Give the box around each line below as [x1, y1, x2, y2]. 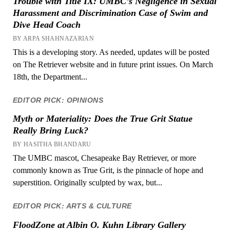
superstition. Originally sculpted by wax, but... [12, 178, 162, 187]
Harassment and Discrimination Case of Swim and [12, 8, 208, 18]
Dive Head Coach [12, 20, 81, 30]
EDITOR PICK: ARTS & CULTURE [12, 202, 132, 210]
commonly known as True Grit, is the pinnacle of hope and [12, 166, 203, 175]
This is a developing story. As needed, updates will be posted [12, 48, 209, 57]
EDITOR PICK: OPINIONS [12, 96, 103, 105]
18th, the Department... [12, 72, 87, 82]
